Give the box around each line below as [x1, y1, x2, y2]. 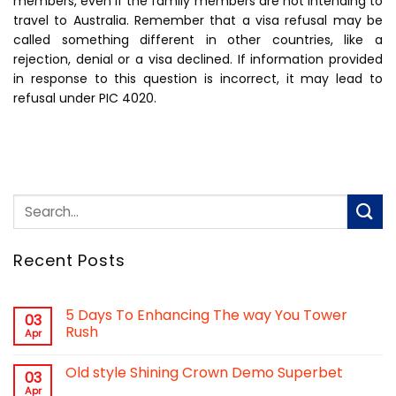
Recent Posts [13, 248, 126, 271]
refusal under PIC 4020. [13, 88, 156, 107]
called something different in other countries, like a [13, 30, 383, 49]
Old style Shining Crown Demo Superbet [65, 362, 343, 384]
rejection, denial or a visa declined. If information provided [13, 49, 383, 68]
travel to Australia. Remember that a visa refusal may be [13, 11, 383, 29]
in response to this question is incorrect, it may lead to [13, 69, 383, 88]
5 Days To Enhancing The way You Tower [65, 305, 347, 326]
